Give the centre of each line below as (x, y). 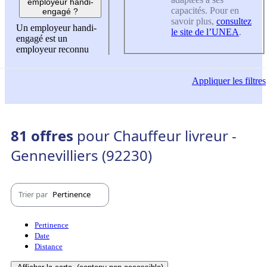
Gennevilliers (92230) (81, 155)
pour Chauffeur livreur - (157, 135)
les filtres (248, 81)
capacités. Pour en (205, 10)
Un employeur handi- (56, 28)
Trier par (34, 195)
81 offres (44, 135)
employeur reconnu (52, 49)
